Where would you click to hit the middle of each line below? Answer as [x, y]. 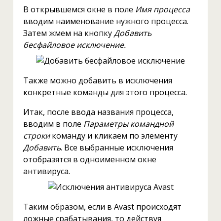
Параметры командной [128, 124]
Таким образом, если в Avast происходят [102, 206]
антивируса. [46, 171]
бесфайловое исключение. [74, 45]
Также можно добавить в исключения [97, 80]
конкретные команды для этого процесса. [105, 92]
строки [36, 135]
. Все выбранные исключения [117, 147]
